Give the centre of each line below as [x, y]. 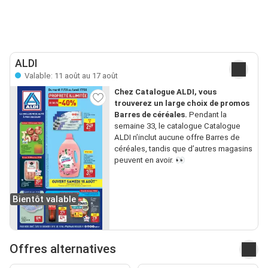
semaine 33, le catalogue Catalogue [177, 126]
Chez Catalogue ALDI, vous [165, 92]
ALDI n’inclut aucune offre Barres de [177, 137]
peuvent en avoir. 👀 [149, 160]
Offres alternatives [63, 249]
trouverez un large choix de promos [182, 103]
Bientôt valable [44, 199]
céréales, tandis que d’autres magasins [183, 148]
